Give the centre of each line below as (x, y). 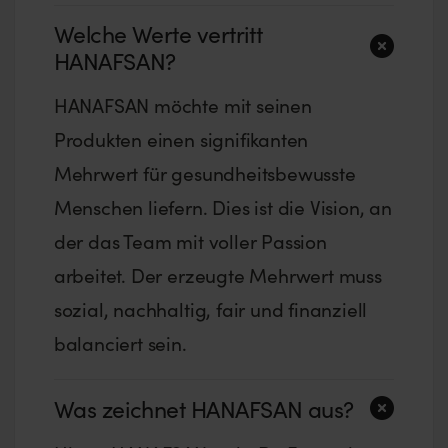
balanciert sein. (120, 343)
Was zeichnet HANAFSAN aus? (203, 408)
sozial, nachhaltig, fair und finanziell (210, 309)
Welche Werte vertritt (158, 33)
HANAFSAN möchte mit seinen (182, 105)
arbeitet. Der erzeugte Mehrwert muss (217, 275)
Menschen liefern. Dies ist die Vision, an (222, 207)
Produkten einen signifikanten (181, 139)
